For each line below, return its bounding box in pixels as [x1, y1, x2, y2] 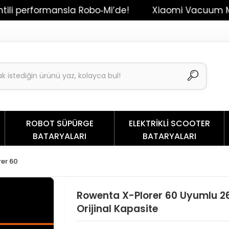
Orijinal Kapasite [76, 202, 158, 216]
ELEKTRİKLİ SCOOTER [128, 117, 210, 129]
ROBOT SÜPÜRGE [26, 117, 94, 129]
